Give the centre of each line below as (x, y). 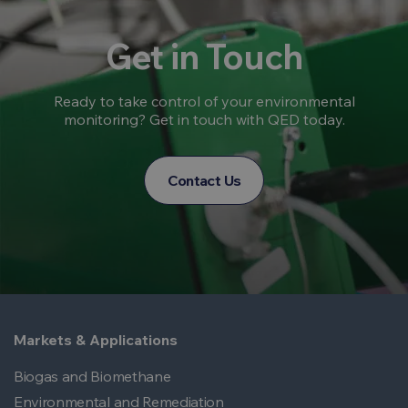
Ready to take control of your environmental (204, 101)
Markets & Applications (96, 340)
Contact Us (204, 180)
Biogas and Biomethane (92, 376)
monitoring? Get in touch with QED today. (204, 119)
